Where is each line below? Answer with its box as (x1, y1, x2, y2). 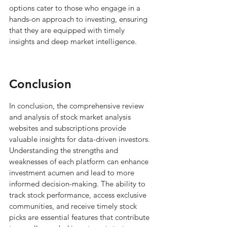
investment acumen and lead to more (9, 168, 136, 177)
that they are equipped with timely (9, 25, 127, 35)
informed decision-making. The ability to (9, 179, 147, 188)
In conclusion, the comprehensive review (9, 101, 146, 110)
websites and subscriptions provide (9, 123, 128, 133)
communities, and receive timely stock (9, 201, 139, 211)
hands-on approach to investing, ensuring (9, 14, 149, 24)
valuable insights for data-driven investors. (9, 134, 152, 144)
